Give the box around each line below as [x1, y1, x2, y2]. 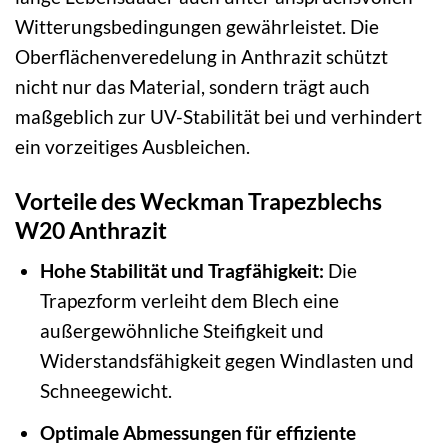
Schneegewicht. [39, 379, 172, 403]
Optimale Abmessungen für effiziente [39, 420, 356, 444]
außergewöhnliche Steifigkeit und [39, 319, 324, 343]
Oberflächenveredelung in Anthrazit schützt [15, 44, 388, 68]
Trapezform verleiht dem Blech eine [39, 289, 339, 313]
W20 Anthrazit [15, 215, 167, 244]
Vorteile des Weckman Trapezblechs [15, 186, 382, 215]
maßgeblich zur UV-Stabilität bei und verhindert [15, 104, 422, 128]
